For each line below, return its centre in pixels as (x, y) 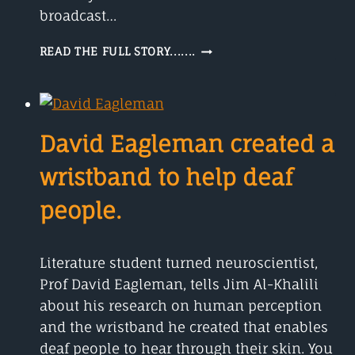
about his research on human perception (180, 306)
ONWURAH (226, 64)
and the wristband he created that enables (183, 327)
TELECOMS (227, 97)
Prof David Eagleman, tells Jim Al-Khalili (179, 284)
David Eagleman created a (187, 144)
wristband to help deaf (166, 177)
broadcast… (78, 16)
